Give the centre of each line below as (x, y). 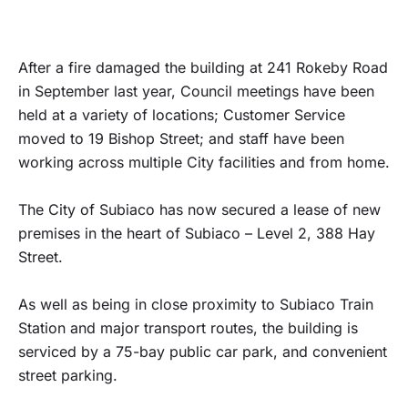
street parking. (70, 375)
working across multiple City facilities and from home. (204, 162)
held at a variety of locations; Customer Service (182, 115)
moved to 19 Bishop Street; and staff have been (181, 138)
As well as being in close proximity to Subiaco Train (196, 304)
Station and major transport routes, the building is (188, 328)
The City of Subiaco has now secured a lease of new (199, 209)
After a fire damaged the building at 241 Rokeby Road (203, 67)
